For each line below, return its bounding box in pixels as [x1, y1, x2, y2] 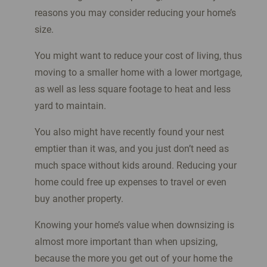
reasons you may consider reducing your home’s [34, 7, 236, 19]
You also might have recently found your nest [34, 126, 224, 138]
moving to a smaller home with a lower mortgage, [34, 67, 242, 79]
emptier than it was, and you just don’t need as [34, 143, 229, 155]
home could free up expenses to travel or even [34, 176, 226, 188]
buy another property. [34, 193, 126, 205]
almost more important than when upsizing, [34, 236, 218, 248]
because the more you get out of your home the [34, 253, 232, 265]
